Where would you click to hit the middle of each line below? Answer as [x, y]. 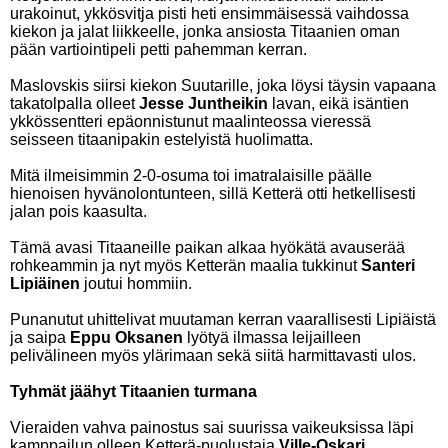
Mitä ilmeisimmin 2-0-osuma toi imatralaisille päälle [191, 175]
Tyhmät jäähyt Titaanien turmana [133, 391]
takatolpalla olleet [74, 103]
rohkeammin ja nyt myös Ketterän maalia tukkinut [185, 265]
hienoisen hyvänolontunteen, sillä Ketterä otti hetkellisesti [213, 193]
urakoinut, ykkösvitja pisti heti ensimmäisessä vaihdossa [209, 13]
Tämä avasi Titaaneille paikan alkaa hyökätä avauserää [207, 247]
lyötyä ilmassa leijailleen [272, 337]
